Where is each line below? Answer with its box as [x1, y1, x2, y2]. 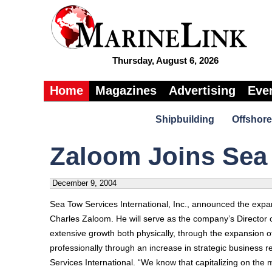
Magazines [95, 84, 157, 97]
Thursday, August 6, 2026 [112, 55, 219, 66]
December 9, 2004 [52, 178, 117, 188]
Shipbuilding [155, 114, 214, 124]
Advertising [169, 84, 236, 97]
